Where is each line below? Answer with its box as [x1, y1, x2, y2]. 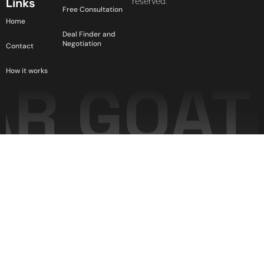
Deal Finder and [62, 29, 116, 39]
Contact [6, 41, 34, 51]
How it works [6, 65, 48, 75]
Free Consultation [62, 4, 123, 14]
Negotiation [62, 38, 102, 48]
